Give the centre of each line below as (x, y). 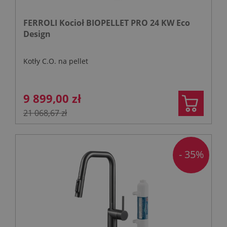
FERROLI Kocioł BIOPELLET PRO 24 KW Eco (107, 23)
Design (37, 34)
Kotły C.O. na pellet (56, 61)
